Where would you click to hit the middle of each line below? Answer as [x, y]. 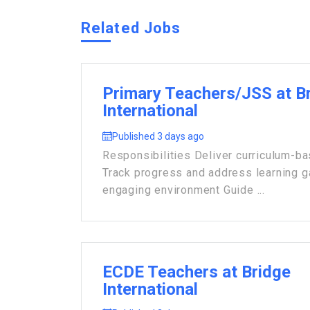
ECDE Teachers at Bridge [197, 272]
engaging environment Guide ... [184, 190]
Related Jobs [131, 28]
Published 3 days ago [158, 137]
